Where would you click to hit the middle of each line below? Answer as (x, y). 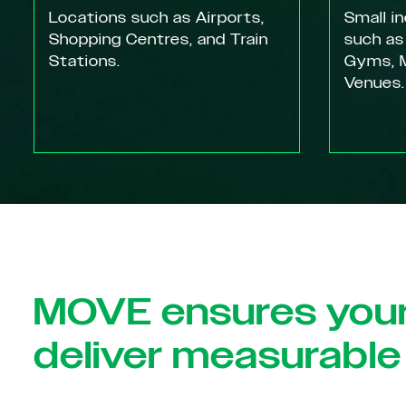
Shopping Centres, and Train (159, 40)
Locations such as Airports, (157, 18)
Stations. (85, 62)
